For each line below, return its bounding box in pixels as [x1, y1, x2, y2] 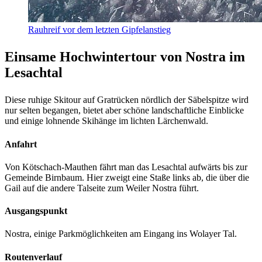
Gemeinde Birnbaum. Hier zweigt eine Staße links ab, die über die [5, 172, 249, 182]
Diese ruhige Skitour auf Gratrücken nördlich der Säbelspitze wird [5, 95, 249, 105]
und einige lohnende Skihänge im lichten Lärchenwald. [5, 116, 208, 126]
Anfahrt [5, 139, 37, 149]
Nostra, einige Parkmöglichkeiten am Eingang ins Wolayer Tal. [5, 229, 237, 239]
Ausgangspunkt [5, 206, 67, 216]
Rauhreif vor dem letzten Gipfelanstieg [28, 25, 171, 35]
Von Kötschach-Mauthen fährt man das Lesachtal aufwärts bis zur [5, 161, 247, 172]
